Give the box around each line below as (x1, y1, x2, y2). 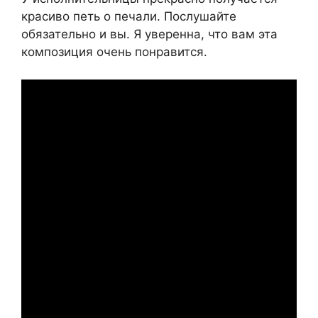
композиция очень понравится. (21, 45, 207, 60)
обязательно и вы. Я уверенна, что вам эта (21, 27, 278, 42)
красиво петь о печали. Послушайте (21, 9, 236, 24)
